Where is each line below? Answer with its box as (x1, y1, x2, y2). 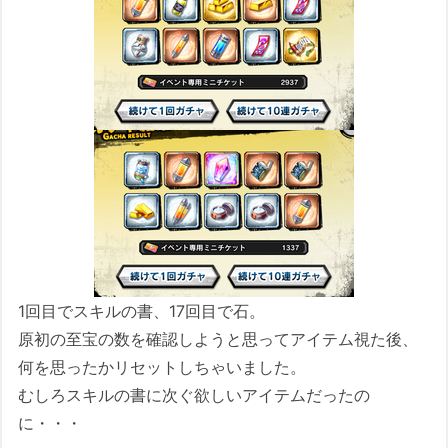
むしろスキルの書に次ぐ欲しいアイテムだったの (18, 385, 371, 406)
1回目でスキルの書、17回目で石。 (18, 301, 266, 322)
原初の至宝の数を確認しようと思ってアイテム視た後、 (18, 329, 419, 350)
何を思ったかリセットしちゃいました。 (18, 357, 307, 378)
